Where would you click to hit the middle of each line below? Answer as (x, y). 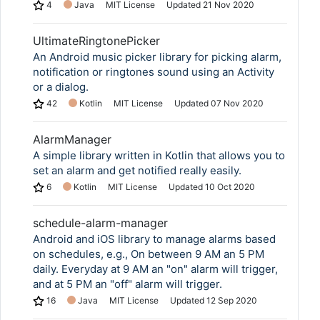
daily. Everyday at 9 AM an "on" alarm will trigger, (155, 269)
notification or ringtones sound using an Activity (154, 72)
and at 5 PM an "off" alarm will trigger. (127, 284)
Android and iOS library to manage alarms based (154, 239)
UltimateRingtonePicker (96, 41)
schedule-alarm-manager (100, 223)
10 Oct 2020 (230, 187)
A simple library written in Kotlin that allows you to (159, 155)
